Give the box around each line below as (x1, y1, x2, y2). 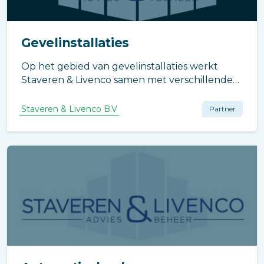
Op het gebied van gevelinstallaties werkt (21, 61, 218, 72)
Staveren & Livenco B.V (21, 104, 117, 114)
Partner (209, 104, 236, 113)
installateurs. (21, 88, 81, 99)
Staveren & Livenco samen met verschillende (21, 74, 233, 85)
